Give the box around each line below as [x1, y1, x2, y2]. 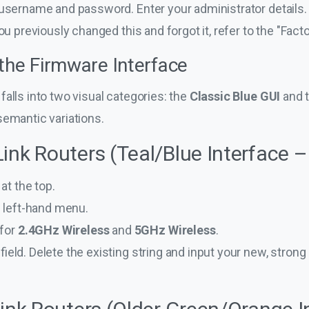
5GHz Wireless [134, 222, 216, 237]
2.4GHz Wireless [17, 222, 110, 237]
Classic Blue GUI [189, 88, 281, 103]
